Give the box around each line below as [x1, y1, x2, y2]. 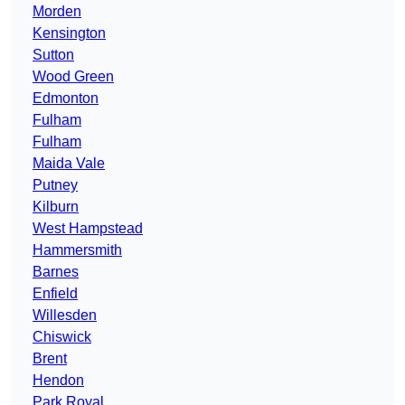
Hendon [33, 372, 84, 389]
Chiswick [33, 329, 91, 345]
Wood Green [33, 69, 114, 85]
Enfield [33, 286, 78, 302]
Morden [33, 4, 81, 20]
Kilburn [33, 199, 79, 215]
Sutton [33, 47, 74, 63]
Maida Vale [33, 155, 105, 172]
